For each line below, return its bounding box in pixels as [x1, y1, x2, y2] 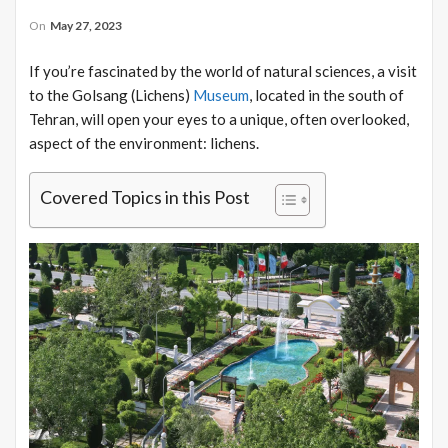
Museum [193, 85, 249, 104]
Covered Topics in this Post [40, 185, 250, 208]
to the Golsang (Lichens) [29, 85, 193, 104]
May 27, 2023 [50, 17, 122, 33]
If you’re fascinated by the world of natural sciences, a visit [29, 61, 417, 80]
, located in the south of [249, 85, 404, 104]
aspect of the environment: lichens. [29, 133, 259, 152]
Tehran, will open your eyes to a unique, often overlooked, [29, 109, 409, 128]
